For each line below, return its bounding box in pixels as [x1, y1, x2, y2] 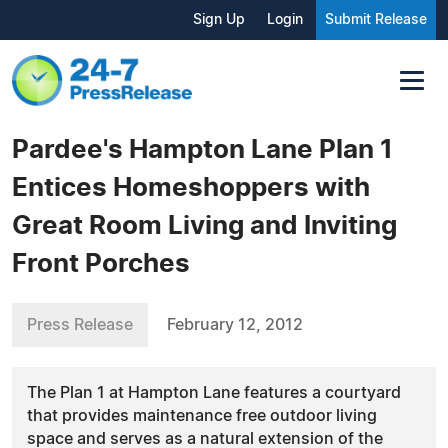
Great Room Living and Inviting [12, 212, 397, 239]
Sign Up [193, 13, 245, 27]
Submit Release [325, 13, 427, 27]
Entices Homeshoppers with [12, 174, 370, 201]
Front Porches [12, 250, 190, 277]
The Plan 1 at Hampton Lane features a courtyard [27, 384, 401, 401]
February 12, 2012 [167, 316, 303, 333]
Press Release [27, 316, 133, 333]
